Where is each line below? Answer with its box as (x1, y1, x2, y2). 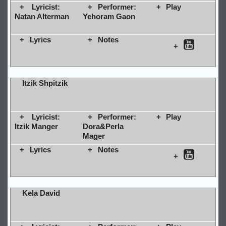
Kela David (22, 188, 60, 197)
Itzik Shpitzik (22, 78, 68, 87)
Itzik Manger (14, 122, 58, 131)
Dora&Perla (82, 122, 124, 131)
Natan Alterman (14, 12, 69, 21)
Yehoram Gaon (82, 12, 135, 21)
